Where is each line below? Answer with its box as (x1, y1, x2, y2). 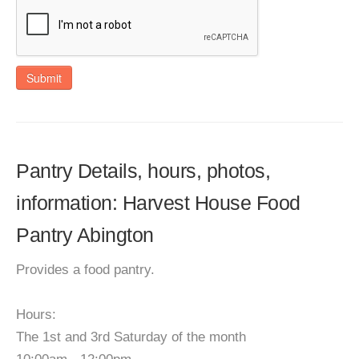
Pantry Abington (16, 224, 154, 246)
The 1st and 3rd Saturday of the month (16, 329, 246, 345)
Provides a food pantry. (16, 262, 155, 277)
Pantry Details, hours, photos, (16, 159, 270, 182)
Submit (26, 70, 62, 86)
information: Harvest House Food (16, 192, 301, 214)
